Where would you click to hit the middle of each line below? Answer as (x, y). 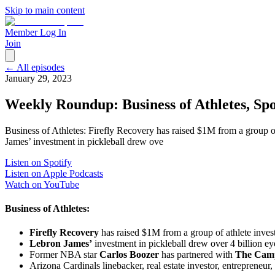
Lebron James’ (61, 244)
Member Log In (36, 32)
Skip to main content (45, 10)
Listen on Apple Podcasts (54, 173)
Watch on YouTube (42, 184)
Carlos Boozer (129, 255)
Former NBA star (64, 255)
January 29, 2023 (38, 78)
